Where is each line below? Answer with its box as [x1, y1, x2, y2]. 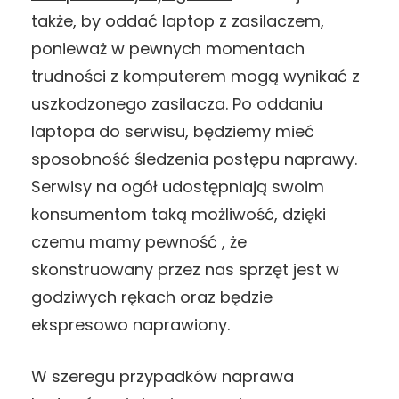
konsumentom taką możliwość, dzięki [31, 202, 326, 225]
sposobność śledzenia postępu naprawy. [31, 147, 357, 170]
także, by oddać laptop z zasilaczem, [31, 9, 324, 32]
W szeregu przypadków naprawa [31, 364, 294, 387]
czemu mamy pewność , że [31, 230, 247, 253]
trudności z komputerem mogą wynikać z [31, 64, 360, 87]
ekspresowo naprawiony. [31, 313, 230, 336]
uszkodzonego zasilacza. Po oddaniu [31, 92, 322, 115]
